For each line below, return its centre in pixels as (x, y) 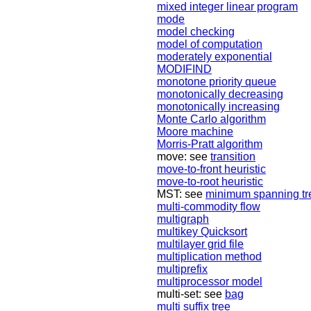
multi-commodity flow (209, 207)
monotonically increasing (218, 107)
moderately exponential (215, 57)
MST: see (181, 194)
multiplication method (209, 257)
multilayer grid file (200, 244)
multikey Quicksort (202, 232)
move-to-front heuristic (211, 169)
